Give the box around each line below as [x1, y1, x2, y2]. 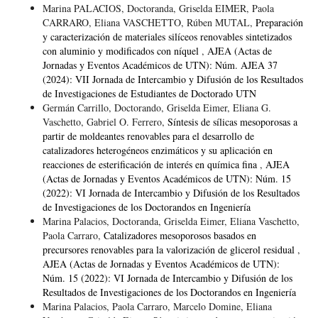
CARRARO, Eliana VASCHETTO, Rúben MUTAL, [42, 15, 256, 29]
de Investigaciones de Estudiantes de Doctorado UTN [42, 86, 256, 100]
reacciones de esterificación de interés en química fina [42, 157, 260, 171]
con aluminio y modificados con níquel [42, 43, 202, 57]
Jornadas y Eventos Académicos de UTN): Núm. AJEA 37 [42, 57, 278, 72]
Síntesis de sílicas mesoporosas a [167, 114, 297, 128]
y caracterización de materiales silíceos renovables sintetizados [42, 29, 292, 43]
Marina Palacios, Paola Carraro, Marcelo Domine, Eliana [42, 299, 272, 313]
